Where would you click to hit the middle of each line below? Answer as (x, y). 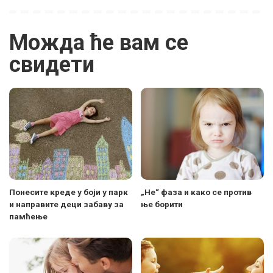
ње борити (162, 204)
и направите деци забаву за (66, 204)
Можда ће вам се (99, 42)
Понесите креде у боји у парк (69, 192)
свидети (52, 64)
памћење (28, 217)
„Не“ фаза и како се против (196, 192)
